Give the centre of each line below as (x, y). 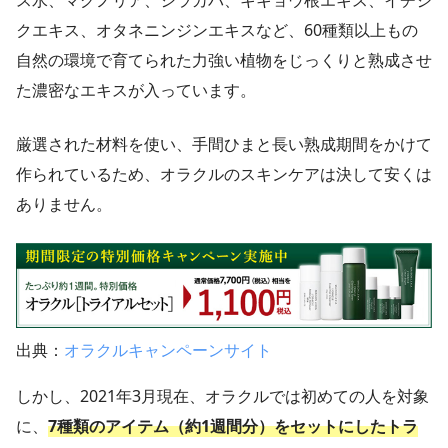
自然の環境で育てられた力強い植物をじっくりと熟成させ (224, 60)
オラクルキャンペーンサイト (168, 350)
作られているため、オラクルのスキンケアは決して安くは (224, 174)
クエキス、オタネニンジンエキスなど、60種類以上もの (217, 30)
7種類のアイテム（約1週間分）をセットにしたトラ (233, 426)
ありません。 (64, 204)
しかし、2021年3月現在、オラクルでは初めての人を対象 (222, 396)
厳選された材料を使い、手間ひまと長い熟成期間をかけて (224, 144)
